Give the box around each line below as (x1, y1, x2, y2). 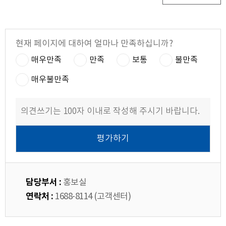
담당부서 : (26, 177, 61, 188)
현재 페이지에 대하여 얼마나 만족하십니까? (16, 38, 173, 49)
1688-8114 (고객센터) (53, 191, 131, 202)
